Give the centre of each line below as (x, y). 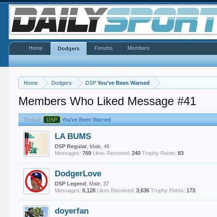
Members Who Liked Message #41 (108, 101)
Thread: (33, 120)
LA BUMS (73, 136)
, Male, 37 (98, 184)
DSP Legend (71, 184)
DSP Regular (71, 146)
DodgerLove (78, 173)
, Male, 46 (98, 146)
